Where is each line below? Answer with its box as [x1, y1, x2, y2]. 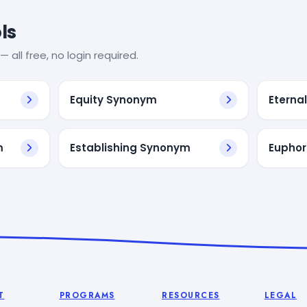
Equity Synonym [69, 92, 157, 107]
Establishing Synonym [69, 140, 191, 155]
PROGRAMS [59, 289, 115, 301]
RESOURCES [162, 289, 220, 301]
